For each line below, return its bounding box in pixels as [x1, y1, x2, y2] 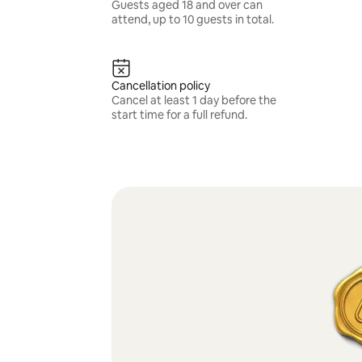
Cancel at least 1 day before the [111, 93, 276, 107]
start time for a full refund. [111, 107, 247, 122]
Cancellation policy [111, 78, 210, 93]
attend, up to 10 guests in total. [111, 12, 274, 27]
